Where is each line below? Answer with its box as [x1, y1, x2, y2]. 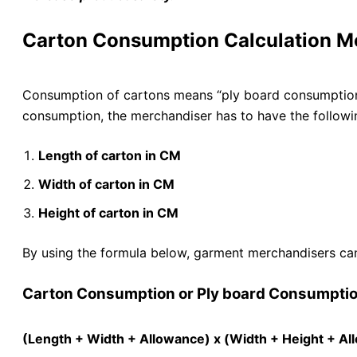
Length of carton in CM [38, 147, 181, 163]
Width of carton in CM [38, 175, 175, 192]
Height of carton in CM [38, 204, 178, 221]
